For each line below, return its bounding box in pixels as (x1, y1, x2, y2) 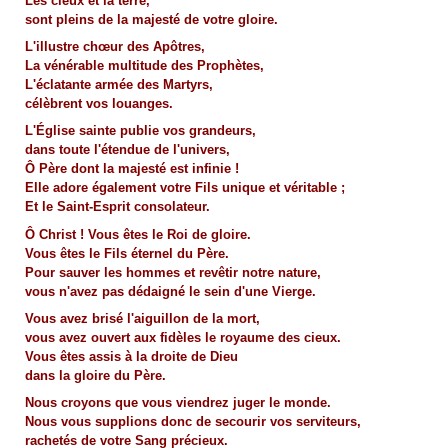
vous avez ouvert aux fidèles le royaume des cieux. (24, 329, 341, 345)
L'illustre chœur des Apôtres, (24, 39, 205, 55)
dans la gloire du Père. (24, 367, 166, 383)
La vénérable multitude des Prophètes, (24, 58, 264, 74)
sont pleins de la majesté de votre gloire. (24, 12, 278, 28)
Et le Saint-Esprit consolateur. (24, 199, 210, 215)
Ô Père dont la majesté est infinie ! (24, 161, 239, 177)
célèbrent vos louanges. (24, 96, 173, 112)
